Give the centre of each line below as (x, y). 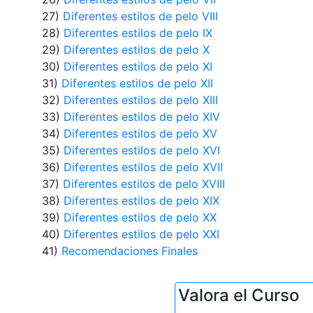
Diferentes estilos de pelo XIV (141, 116)
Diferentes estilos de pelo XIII (140, 100)
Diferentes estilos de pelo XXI (141, 234)
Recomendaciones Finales (129, 250)
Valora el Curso (239, 295)
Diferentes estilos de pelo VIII (140, 16)
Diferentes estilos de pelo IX (138, 32)
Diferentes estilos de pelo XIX (141, 200)
